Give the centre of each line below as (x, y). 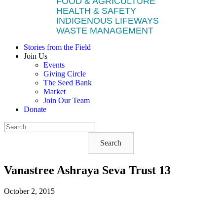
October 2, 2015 (29, 191)
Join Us (36, 56)
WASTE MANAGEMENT (105, 31)
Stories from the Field (57, 47)
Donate (35, 109)
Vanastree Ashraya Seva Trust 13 (87, 170)
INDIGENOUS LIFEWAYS (108, 21)
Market (55, 92)
